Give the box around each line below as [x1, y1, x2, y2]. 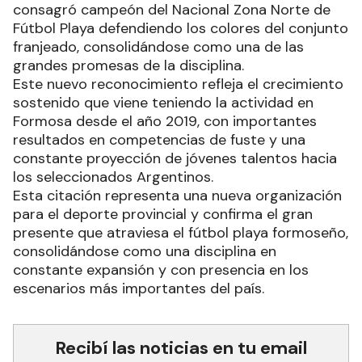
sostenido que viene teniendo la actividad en [13, 93, 314, 112]
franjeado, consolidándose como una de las [13, 37, 304, 57]
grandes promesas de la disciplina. [13, 56, 244, 75]
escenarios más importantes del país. [13, 279, 264, 298]
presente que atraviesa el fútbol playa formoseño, [13, 223, 348, 242]
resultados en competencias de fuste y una [13, 130, 305, 149]
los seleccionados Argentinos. [13, 167, 213, 187]
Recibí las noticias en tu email [55, 336, 307, 360]
